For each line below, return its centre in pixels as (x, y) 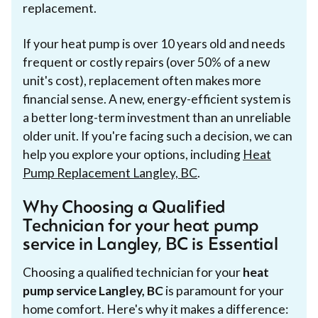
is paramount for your (224, 290)
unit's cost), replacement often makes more (142, 80)
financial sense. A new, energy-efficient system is (157, 99)
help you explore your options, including (133, 154)
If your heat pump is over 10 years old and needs (154, 43)
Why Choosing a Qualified (125, 208)
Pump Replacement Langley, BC (110, 172)
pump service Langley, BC (93, 290)
